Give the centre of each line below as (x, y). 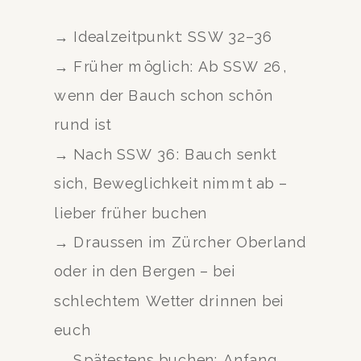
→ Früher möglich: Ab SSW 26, (170, 66)
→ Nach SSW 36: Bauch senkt (165, 154)
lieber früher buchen (131, 213)
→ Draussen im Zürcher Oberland (180, 242)
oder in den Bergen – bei (145, 272)
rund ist (83, 125)
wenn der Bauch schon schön (164, 95)
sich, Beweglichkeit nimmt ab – (171, 183)
